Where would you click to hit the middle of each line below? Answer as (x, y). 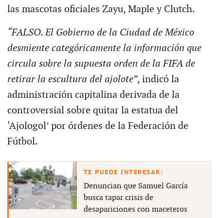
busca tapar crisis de (118, 198)
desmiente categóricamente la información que (104, 48)
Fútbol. (22, 142)
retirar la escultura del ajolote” (72, 80)
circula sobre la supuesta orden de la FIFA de (101, 64)
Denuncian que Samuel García (136, 186)
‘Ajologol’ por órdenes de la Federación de (98, 126)
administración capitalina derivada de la (93, 95)
